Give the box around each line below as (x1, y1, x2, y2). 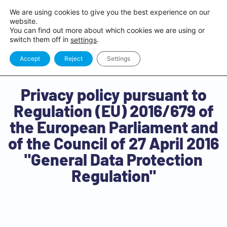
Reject (64, 55, 83, 63)
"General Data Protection (24, 149, 203, 169)
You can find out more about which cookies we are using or (10, 26, 205, 34)
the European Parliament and (9, 117, 218, 136)
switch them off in (10, 35, 70, 44)
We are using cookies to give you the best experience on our (10, 8, 210, 16)
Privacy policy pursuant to (20, 85, 207, 104)
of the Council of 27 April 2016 (8, 133, 219, 153)
